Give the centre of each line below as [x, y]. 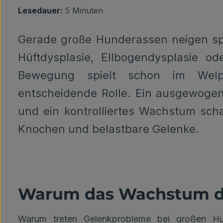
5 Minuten [83, 10]
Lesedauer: [40, 10]
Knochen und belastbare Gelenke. [109, 129]
